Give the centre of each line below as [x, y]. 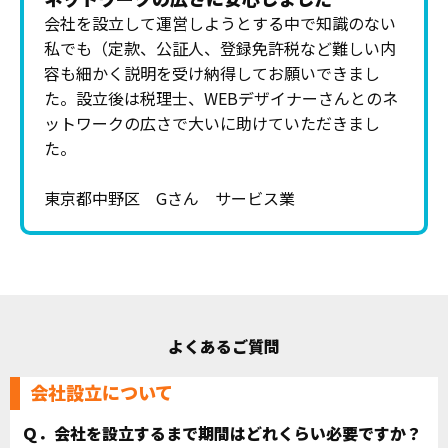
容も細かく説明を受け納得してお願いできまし [212, 73]
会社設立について [101, 392]
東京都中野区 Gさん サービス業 [169, 198]
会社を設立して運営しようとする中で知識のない [220, 23]
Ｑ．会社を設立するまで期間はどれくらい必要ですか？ [222, 433]
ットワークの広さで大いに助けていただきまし [212, 123]
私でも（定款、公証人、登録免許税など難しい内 [220, 48]
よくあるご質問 [224, 346]
